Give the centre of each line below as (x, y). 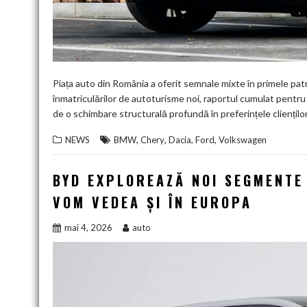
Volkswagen (243, 139)
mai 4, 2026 (88, 227)
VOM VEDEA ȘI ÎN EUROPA (152, 202)
